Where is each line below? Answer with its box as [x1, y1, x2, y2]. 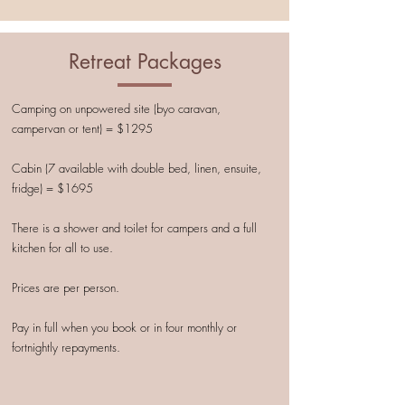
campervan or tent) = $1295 [12, 120, 153, 137]
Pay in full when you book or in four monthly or [12, 319, 237, 336]
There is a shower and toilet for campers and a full [12, 220, 257, 237]
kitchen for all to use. [12, 240, 113, 257]
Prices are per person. [12, 279, 119, 297]
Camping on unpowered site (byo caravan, [12, 100, 221, 118]
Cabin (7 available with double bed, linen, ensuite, [12, 160, 261, 177]
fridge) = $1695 [12, 180, 97, 197]
